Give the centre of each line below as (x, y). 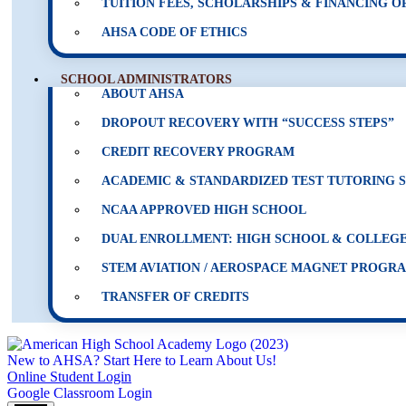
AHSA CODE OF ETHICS (174, 32)
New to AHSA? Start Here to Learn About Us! (142, 360)
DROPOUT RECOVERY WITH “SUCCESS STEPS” (248, 123)
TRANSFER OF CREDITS (175, 297)
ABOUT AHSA (143, 94)
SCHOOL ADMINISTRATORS (146, 79)
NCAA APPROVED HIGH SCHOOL (204, 210)
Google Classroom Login (80, 393)
